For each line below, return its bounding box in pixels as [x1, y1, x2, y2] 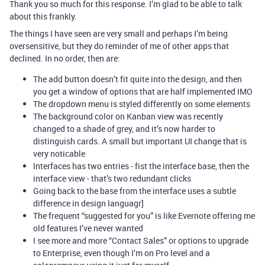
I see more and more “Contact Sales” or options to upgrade [33, 235, 248, 246]
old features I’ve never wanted [33, 222, 143, 234]
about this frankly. [9, 11, 77, 22]
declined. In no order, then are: [9, 53, 120, 64]
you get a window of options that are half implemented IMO [33, 86, 253, 97]
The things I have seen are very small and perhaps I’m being [9, 28, 228, 39]
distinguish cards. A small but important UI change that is [33, 135, 247, 147]
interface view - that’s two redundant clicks [33, 173, 191, 184]
